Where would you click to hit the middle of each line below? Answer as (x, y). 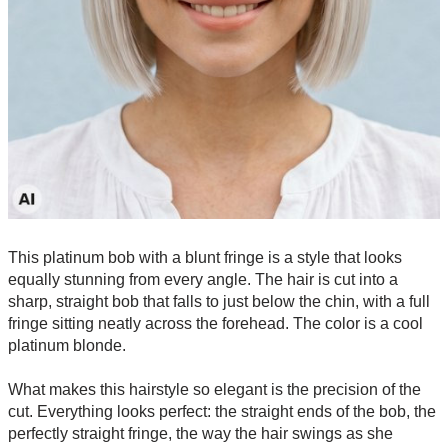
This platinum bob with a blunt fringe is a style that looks (205, 258)
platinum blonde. (67, 346)
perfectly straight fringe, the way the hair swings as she (200, 434)
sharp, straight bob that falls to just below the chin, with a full (219, 302)
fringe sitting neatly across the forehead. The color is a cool (215, 324)
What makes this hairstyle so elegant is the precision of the (214, 390)
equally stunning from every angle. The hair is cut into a (203, 280)
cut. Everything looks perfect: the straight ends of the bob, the (222, 412)
